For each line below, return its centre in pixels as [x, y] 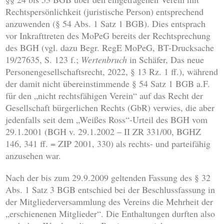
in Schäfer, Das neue [166, 60]
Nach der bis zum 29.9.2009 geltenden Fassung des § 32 [108, 178]
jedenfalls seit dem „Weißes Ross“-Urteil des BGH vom [107, 120]
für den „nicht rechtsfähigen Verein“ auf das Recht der [104, 96]
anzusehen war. [33, 156]
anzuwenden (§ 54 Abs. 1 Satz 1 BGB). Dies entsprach [106, 24]
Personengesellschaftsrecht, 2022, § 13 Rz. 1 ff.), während [112, 72]
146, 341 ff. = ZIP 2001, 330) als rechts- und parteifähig [108, 144]
